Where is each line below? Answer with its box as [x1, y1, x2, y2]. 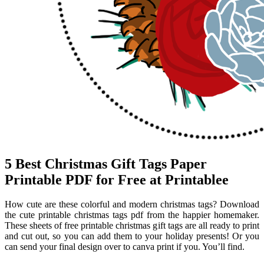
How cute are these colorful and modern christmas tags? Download [5, 199, 259, 210]
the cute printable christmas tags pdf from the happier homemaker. [5, 210, 259, 220]
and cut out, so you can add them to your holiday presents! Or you [5, 231, 259, 242]
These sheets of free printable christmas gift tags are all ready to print [5, 220, 259, 231]
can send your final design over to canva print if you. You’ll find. [5, 242, 245, 252]
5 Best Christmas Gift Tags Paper [5, 156, 207, 171]
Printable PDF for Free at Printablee [5, 171, 229, 187]
